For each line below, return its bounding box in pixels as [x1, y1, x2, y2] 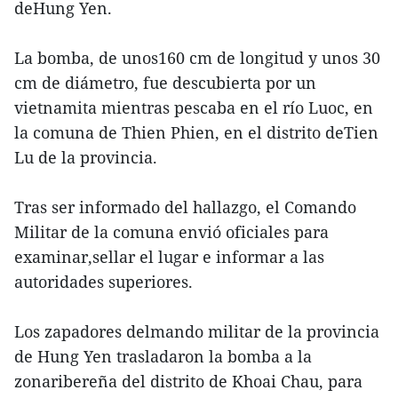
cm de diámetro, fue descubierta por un [14, 72, 316, 94]
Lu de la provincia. [14, 147, 157, 169]
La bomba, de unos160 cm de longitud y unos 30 [14, 47, 380, 69]
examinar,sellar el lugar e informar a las [14, 246, 324, 268]
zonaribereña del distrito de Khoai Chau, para [14, 370, 362, 393]
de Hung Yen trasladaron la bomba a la [14, 346, 312, 368]
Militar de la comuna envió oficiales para [14, 221, 329, 243]
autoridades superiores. [14, 271, 193, 293]
